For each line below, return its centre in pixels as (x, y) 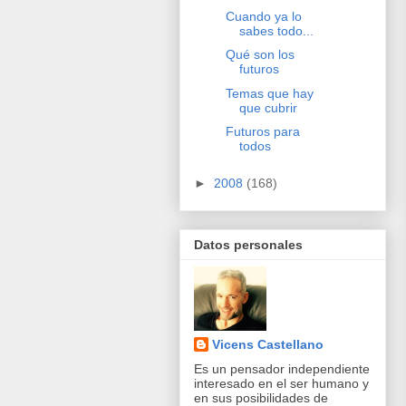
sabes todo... (276, 30)
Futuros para (262, 132)
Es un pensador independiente (282, 369)
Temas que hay (269, 93)
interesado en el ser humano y (281, 384)
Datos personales (248, 245)
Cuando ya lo (263, 16)
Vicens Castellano (268, 345)
